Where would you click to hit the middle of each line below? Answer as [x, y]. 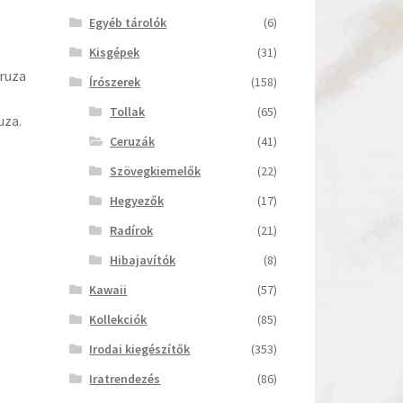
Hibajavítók [142, 260]
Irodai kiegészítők [140, 349]
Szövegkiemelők [155, 170]
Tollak [127, 111]
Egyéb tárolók [128, 22]
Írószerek [115, 81]
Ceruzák [132, 141]
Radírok [131, 230]
